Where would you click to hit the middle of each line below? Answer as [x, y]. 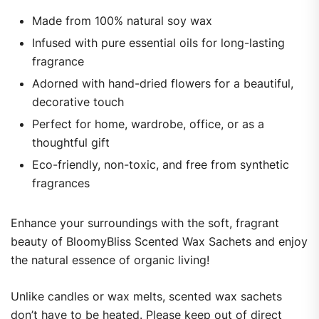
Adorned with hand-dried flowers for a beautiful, [163, 84]
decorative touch [78, 102]
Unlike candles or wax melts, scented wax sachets [146, 297]
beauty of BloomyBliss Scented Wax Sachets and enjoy [159, 242]
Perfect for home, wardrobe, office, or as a [148, 124]
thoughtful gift [71, 143]
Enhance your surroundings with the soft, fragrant [145, 223]
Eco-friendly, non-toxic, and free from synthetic [161, 165]
